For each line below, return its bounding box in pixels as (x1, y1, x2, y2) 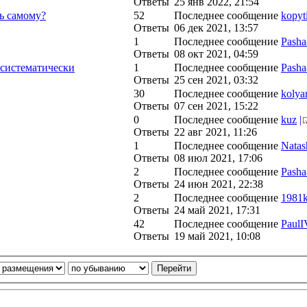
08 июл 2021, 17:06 (174, 152, 262, 164)
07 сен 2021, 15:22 (174, 100, 258, 112)
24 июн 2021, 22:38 (174, 178, 263, 190)
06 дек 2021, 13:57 (174, 22, 258, 34)
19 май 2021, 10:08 (174, 230, 260, 242)
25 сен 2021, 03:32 (174, 74, 258, 86)
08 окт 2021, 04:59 (174, 48, 258, 60)
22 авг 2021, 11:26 (174, 126, 257, 138)
